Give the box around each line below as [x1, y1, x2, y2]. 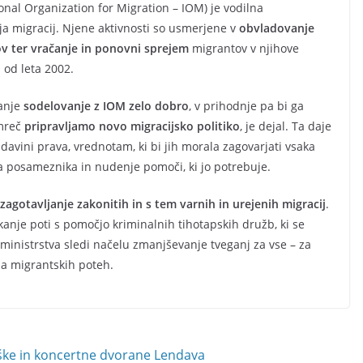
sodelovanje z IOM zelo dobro [23, 98, 189, 113]
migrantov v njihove [189, 41, 299, 56]
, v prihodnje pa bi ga [189, 98, 304, 113]
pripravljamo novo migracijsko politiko [24, 118, 240, 134]
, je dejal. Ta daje [240, 118, 331, 134]
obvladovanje [239, 20, 314, 36]
